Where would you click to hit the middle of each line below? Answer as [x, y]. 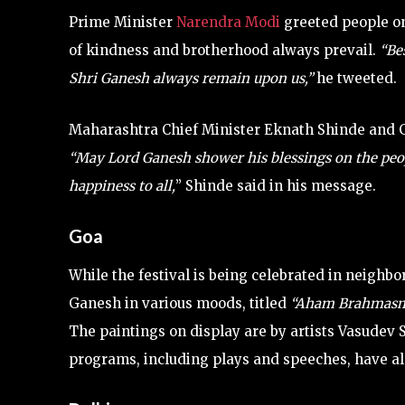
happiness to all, [122, 185]
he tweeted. [355, 78]
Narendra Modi [228, 22]
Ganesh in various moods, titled [179, 303]
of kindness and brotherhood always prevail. [224, 50]
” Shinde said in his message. [276, 185]
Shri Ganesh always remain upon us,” [191, 78]
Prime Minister [122, 22]
